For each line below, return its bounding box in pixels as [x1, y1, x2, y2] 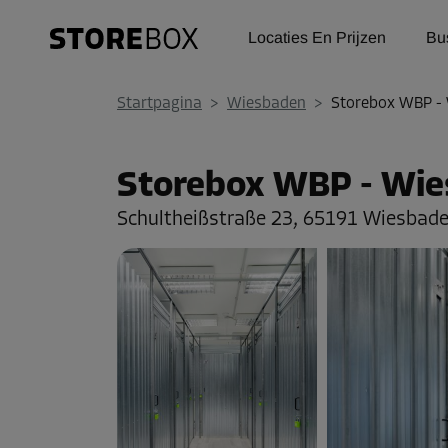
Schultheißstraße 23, [117, 210, 303, 230]
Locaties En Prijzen [248, 29, 386, 46]
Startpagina [117, 96, 202, 112]
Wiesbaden [227, 96, 306, 112]
